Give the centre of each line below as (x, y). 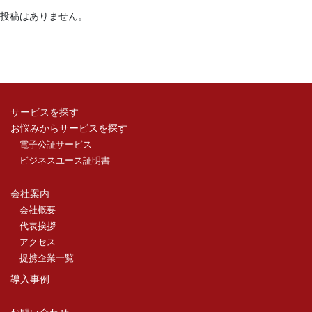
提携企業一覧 (47, 258)
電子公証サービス (56, 145)
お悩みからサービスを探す (69, 128)
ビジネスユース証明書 (65, 161)
